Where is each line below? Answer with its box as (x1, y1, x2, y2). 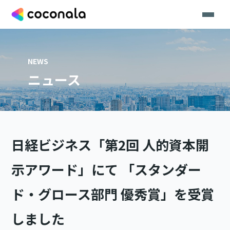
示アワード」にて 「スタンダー (11, 160, 202, 179)
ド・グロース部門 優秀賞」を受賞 (11, 184, 215, 204)
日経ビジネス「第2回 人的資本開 (11, 135, 209, 155)
